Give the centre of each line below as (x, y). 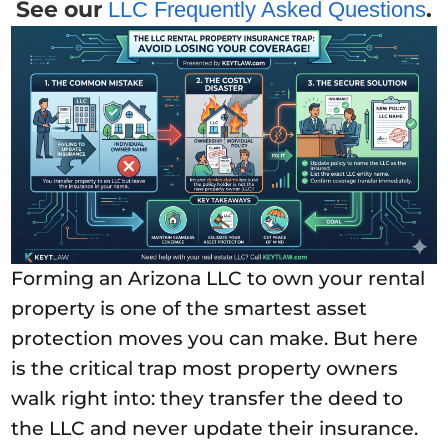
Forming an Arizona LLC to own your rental (218, 278)
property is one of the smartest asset (189, 308)
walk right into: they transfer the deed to (207, 398)
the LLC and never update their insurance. (215, 428)
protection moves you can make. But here (215, 338)
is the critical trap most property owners (205, 368)
